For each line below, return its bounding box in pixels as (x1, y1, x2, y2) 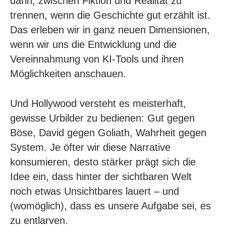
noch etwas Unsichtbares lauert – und (10, 185, 179, 197)
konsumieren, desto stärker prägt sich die (10, 156, 196, 167)
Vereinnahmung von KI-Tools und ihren (10, 53, 184, 65)
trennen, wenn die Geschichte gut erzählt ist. (10, 9, 210, 21)
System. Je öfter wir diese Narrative (10, 141, 171, 153)
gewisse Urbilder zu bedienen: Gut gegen (10, 112, 195, 124)
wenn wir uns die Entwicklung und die (10, 38, 177, 50)
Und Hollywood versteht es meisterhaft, (10, 97, 186, 109)
